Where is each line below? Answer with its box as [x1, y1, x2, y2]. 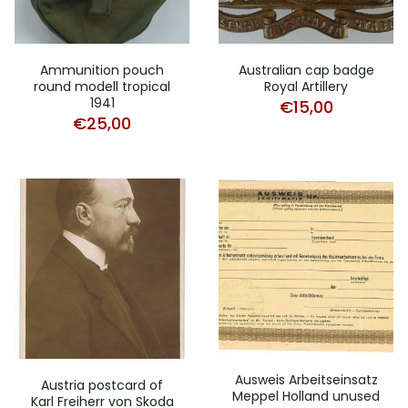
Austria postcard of [41, 375, 163, 394]
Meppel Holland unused [232, 387, 380, 405]
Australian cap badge [238, 61, 374, 79]
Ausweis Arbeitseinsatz [234, 371, 378, 389]
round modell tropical [34, 77, 170, 96]
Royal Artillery [264, 77, 348, 96]
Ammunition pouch [40, 61, 164, 79]
